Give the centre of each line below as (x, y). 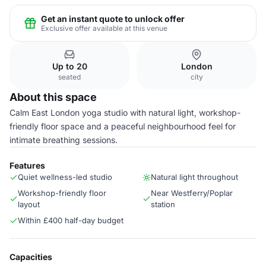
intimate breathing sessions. (64, 140)
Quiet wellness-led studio (65, 177)
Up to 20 (69, 66)
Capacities (31, 257)
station (163, 204)
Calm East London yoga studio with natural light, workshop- (125, 113)
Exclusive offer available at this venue (104, 28)
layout (29, 204)
